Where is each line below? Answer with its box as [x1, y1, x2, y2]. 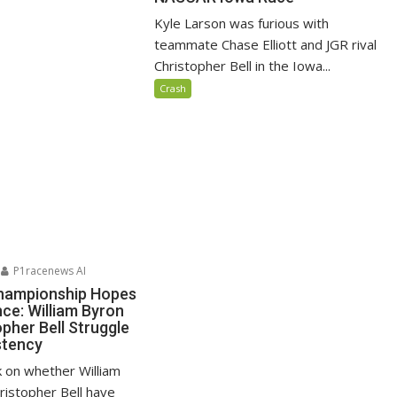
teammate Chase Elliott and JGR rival [154, 35, 378, 53]
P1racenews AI [11, 263, 87, 279]
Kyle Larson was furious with [154, 13, 330, 32]
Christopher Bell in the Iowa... [154, 56, 331, 74]
